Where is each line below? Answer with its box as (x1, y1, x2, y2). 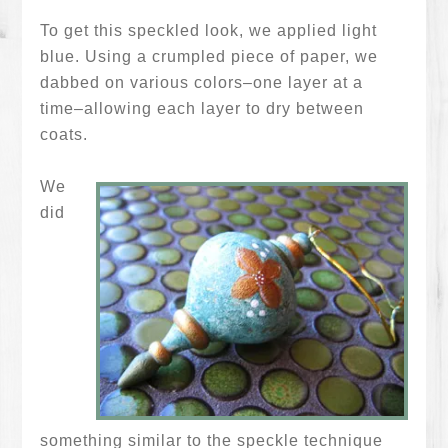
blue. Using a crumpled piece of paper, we (40, 48, 379, 65)
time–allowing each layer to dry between (40, 100, 365, 117)
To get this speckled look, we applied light (40, 22, 378, 39)
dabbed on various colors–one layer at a (40, 74, 364, 91)
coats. (40, 126, 89, 143)
